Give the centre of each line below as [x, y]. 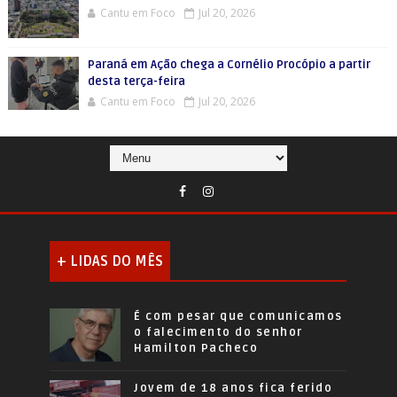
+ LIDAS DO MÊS [110, 261]
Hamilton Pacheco [196, 348]
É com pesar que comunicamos [238, 316]
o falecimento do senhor [218, 332]
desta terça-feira [136, 82]
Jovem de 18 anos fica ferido [234, 388]
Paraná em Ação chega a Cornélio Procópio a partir [229, 65]
